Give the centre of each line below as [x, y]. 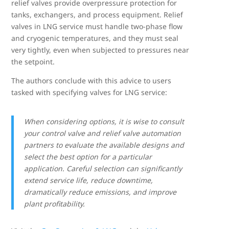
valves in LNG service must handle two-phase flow [97, 26]
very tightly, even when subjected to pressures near [100, 50]
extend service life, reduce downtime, [89, 180]
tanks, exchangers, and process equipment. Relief [97, 14]
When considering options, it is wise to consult [104, 121]
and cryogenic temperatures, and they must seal [95, 38]
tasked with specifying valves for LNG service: [89, 92]
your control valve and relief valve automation [103, 133]
